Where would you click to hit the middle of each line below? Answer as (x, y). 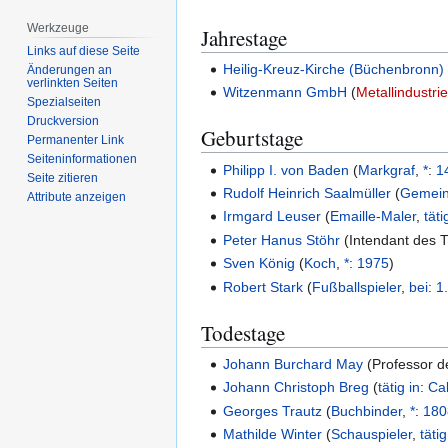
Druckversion (63, 121)
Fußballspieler (357, 286)
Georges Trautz (273, 410)
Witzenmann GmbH (285, 92)
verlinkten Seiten (73, 83)
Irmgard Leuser (272, 216)
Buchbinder (367, 410)
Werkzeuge (58, 27)
